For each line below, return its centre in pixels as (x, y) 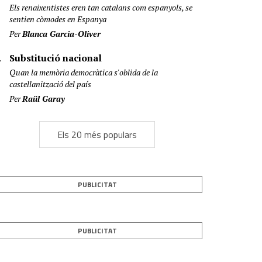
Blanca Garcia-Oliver (61, 34)
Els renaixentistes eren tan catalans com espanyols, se (101, 7)
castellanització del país (50, 84)
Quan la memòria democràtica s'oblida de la (84, 72)
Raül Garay (44, 99)
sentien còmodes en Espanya (58, 19)
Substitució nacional (56, 58)
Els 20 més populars (97, 135)
